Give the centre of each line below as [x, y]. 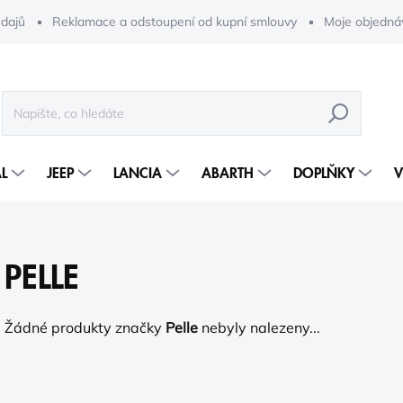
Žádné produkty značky [85, 327]
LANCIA [138, 174]
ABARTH [228, 174]
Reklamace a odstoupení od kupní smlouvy [175, 22]
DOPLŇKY [324, 174]
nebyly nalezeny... [259, 327]
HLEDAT [339, 114]
